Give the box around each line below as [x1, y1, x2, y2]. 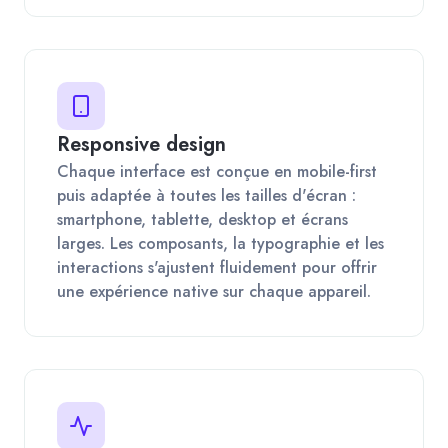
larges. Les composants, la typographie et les [57, 231, 384, 255]
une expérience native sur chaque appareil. [57, 279, 371, 303]
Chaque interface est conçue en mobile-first [57, 159, 377, 183]
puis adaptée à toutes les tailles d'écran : [57, 183, 356, 207]
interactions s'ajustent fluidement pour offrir [57, 255, 377, 279]
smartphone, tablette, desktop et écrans [57, 207, 348, 231]
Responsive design [57, 129, 226, 159]
